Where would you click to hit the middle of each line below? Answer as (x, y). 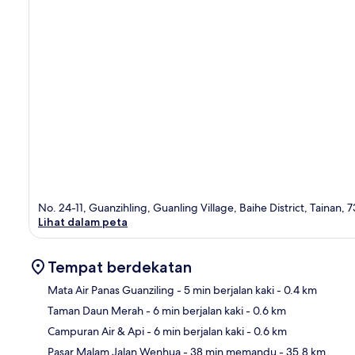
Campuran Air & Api (96, 331)
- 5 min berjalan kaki (224, 290)
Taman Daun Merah (95, 310)
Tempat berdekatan (120, 267)
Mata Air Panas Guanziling (111, 290)
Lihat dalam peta (83, 221)
